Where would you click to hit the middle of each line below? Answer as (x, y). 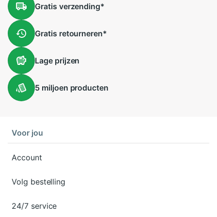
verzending (79, 6)
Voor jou (27, 133)
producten (88, 88)
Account (27, 157)
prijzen (66, 61)
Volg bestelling (39, 182)
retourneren (80, 33)
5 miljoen (52, 88)
